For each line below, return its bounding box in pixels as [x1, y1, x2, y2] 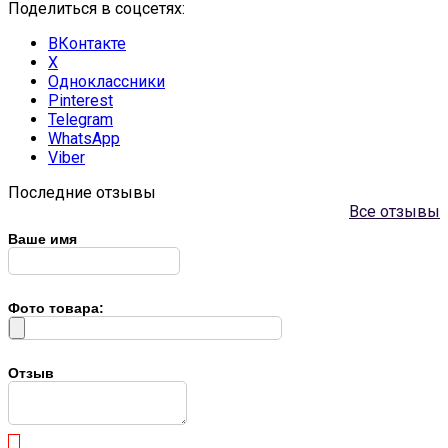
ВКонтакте [48, 34, 126, 54]
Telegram [48, 110, 113, 130]
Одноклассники [48, 72, 165, 92]
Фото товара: [8, 300, 104, 317]
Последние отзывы [8, 183, 156, 203]
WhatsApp [48, 129, 120, 149]
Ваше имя [8, 231, 77, 248]
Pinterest [48, 91, 113, 111]
